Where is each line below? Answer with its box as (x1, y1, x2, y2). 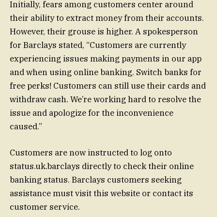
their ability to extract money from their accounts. (10, 12, 204, 23)
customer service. (10, 201, 80, 212)
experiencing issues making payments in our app (10, 53, 201, 64)
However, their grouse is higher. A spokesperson (10, 26, 198, 37)
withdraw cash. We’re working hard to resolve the (10, 93, 201, 105)
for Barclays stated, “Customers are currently (10, 39, 186, 50)
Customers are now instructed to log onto (10, 147, 172, 158)
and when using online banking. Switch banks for (10, 66, 201, 77)
